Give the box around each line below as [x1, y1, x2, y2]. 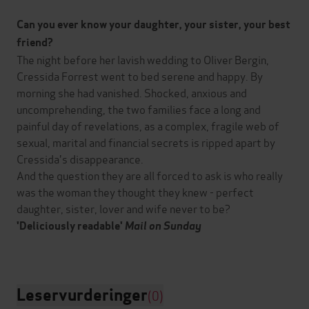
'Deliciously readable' [17, 219, 125, 234]
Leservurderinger [17, 284, 148, 306]
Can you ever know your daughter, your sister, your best [17, 17, 290, 32]
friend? [17, 35, 53, 50]
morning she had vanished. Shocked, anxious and [17, 84, 247, 101]
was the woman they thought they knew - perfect [17, 183, 254, 200]
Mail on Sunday [125, 219, 201, 234]
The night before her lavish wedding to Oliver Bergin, [17, 51, 269, 68]
